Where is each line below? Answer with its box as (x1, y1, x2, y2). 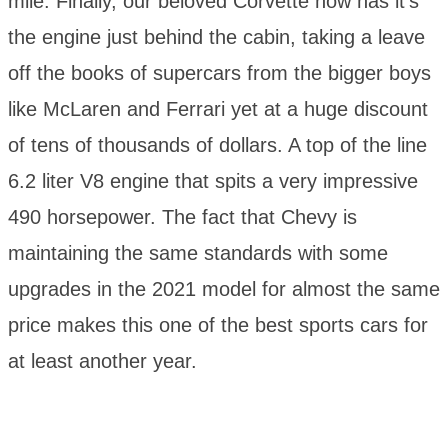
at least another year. (8, 350, 197, 373)
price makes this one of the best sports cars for (8, 314, 428, 337)
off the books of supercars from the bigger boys (8, 62, 431, 85)
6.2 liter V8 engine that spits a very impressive (8, 170, 418, 193)
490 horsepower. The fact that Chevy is (8, 206, 357, 229)
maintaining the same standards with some (8, 242, 388, 265)
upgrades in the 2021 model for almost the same (8, 278, 440, 301)
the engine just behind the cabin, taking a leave (8, 26, 425, 49)
